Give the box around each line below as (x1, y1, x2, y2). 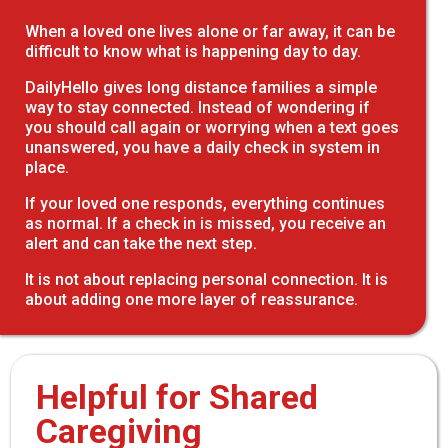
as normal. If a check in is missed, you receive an (25, 213, 386, 233)
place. (25, 157, 69, 177)
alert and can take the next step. (25, 233, 257, 253)
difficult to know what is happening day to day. (25, 41, 361, 61)
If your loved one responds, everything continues (25, 193, 385, 213)
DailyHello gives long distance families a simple (25, 77, 377, 97)
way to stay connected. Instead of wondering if (25, 97, 370, 117)
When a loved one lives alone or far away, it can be (25, 21, 395, 41)
